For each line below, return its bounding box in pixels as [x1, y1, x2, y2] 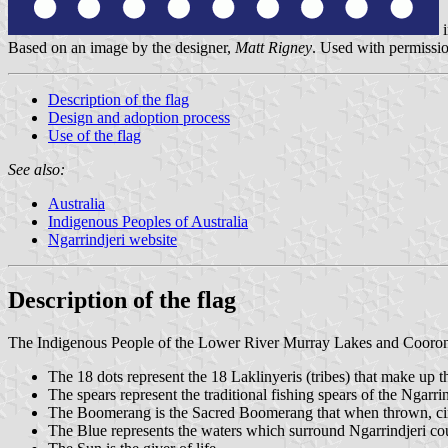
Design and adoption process [48, 108, 230, 126]
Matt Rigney [235, 38, 312, 56]
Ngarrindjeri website [48, 230, 177, 248]
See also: [8, 160, 65, 178]
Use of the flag [48, 126, 141, 144]
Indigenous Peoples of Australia [48, 212, 248, 230]
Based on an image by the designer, [8, 38, 235, 56]
